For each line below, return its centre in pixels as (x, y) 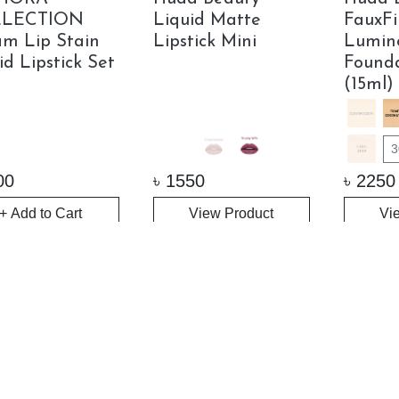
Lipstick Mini (204, 42)
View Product (232, 214)
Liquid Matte (207, 21)
